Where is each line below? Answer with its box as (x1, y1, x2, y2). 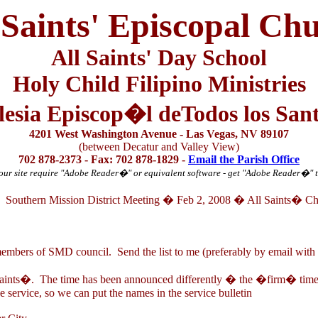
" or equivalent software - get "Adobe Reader (127, 168, 300, 178)
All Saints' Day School (51, 45, 267, 70)
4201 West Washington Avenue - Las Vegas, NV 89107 (29, 128, 289, 140)
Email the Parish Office (188, 153, 300, 165)
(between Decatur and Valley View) (79, 141, 239, 153)
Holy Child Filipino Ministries (12, 71, 306, 97)
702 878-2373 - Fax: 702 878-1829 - (18, 153, 188, 165)
